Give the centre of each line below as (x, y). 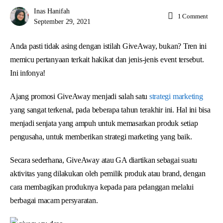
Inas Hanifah (52, 11)
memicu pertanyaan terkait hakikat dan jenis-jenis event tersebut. (107, 59)
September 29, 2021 (62, 21)
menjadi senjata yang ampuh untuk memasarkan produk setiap (104, 123)
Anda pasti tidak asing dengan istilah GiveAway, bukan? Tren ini (108, 46)
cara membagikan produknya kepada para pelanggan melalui (102, 187)
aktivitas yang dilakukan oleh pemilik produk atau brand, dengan (108, 173)
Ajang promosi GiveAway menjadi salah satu (80, 96)
